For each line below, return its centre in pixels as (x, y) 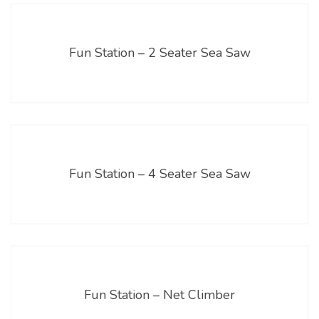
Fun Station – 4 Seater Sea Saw (159, 173)
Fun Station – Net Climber (159, 294)
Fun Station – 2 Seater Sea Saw (159, 52)
